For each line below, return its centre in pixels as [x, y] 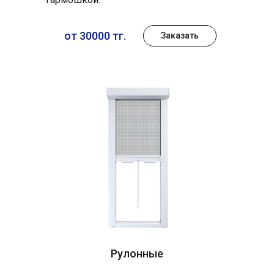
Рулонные [137, 254]
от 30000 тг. [95, 36]
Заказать [180, 36]
